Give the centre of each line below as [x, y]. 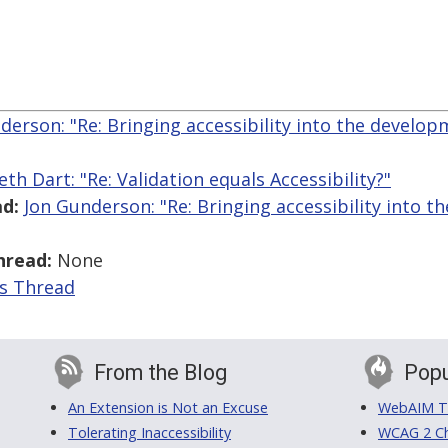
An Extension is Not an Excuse [168, 408]
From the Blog [160, 373]
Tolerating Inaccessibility [149, 433]
